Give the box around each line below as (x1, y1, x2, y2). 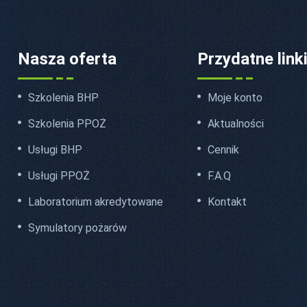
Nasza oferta (18, 49, 117, 69)
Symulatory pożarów (28, 221, 127, 234)
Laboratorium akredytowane (28, 195, 164, 208)
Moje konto (208, 90, 263, 104)
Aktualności (208, 116, 265, 130)
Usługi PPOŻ (28, 169, 90, 182)
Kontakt (208, 195, 247, 208)
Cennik (208, 143, 240, 156)
